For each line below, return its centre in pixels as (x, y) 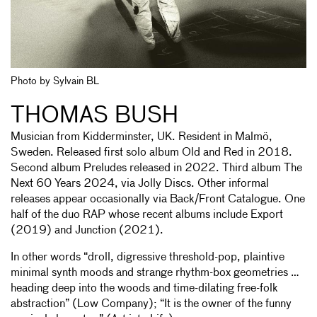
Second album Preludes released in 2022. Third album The (156, 168)
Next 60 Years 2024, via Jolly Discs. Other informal (140, 184)
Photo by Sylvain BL (55, 81)
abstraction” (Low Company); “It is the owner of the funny (151, 304)
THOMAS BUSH (94, 116)
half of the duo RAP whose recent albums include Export (147, 215)
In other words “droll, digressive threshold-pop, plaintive (148, 257)
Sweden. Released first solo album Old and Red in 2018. (151, 152)
